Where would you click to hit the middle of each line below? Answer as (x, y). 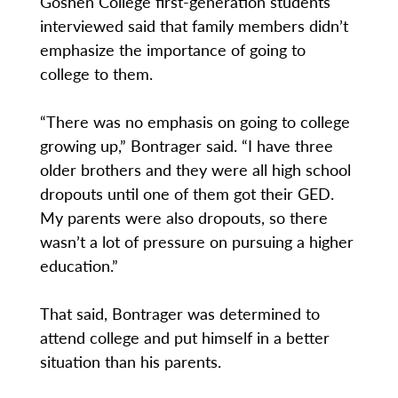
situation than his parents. (130, 362)
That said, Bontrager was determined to (179, 314)
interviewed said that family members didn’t (194, 26)
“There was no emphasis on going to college (195, 122)
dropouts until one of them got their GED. (187, 194)
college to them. (96, 74)
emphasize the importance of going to (172, 50)
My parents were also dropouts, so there (183, 218)
